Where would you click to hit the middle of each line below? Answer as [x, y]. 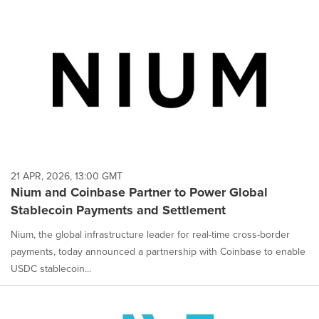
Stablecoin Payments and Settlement [118, 210]
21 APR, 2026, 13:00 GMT [67, 176]
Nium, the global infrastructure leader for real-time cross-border [150, 234]
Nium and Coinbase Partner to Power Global [139, 192]
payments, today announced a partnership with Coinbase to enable [158, 251]
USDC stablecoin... [51, 268]
